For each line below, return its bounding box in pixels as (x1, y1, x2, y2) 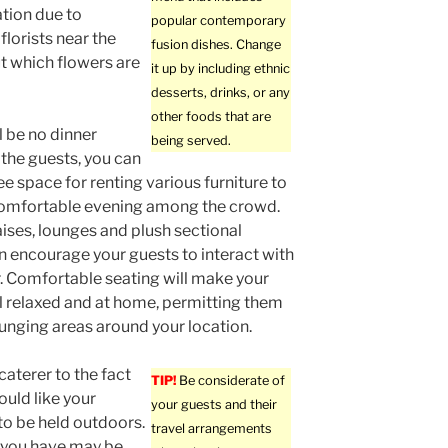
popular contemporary (151, 13, 287, 29)
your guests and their (151, 397, 278, 413)
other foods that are (151, 109, 272, 125)
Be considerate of (176, 373, 286, 389)
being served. (151, 133, 232, 149)
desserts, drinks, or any (151, 85, 291, 101)
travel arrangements (151, 421, 273, 437)
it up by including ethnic (151, 61, 291, 77)
